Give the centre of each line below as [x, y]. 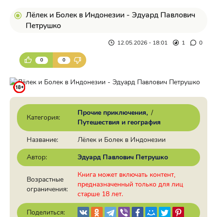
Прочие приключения [112, 113]
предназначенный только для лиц [130, 184]
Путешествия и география [119, 122]
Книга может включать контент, [126, 175]
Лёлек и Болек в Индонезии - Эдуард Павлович [110, 15]
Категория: [43, 117]
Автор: [37, 157]
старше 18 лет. [100, 194]
